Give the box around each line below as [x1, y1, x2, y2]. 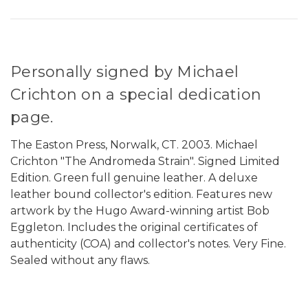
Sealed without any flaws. [10, 253, 153, 267]
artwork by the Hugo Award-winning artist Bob [10, 203, 269, 217]
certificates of [181, 220, 258, 234]
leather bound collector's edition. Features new [10, 187, 272, 201]
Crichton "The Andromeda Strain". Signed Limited [10, 154, 280, 168]
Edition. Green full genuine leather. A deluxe [10, 170, 258, 184]
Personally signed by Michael [10, 62, 239, 81]
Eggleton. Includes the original [10, 220, 181, 234]
